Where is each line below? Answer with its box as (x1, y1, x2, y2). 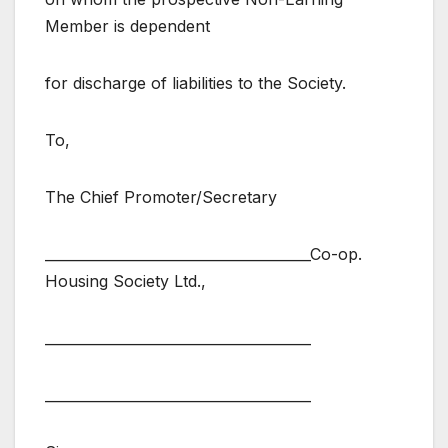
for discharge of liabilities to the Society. (45, 73, 346, 94)
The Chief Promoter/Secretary (45, 187, 277, 208)
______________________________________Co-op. (45, 244, 362, 265)
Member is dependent (45, 16, 210, 37)
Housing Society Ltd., (45, 271, 206, 292)
